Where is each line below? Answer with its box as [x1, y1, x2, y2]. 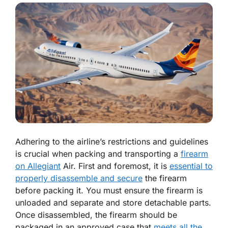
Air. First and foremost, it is [61, 161, 169, 172]
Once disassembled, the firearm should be [15, 210, 177, 220]
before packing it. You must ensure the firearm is [15, 185, 203, 196]
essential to [169, 161, 213, 172]
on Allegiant [15, 161, 61, 172]
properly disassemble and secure [15, 173, 142, 184]
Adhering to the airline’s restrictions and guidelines [15, 136, 208, 147]
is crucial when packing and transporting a [15, 149, 181, 159]
